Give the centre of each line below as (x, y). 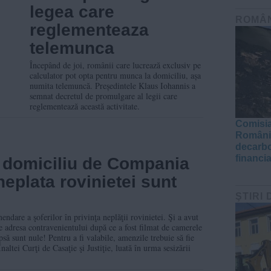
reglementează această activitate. (85, 106)
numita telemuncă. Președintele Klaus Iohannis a (113, 85)
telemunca (72, 48)
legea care (72, 11)
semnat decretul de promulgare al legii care (103, 96)
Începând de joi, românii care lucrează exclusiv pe (115, 65)
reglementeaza (89, 30)
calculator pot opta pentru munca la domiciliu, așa (115, 75)
